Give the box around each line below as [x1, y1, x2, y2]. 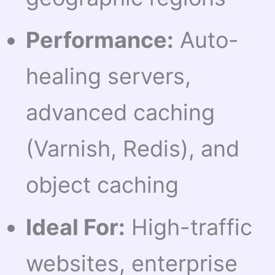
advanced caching [26, 99, 215, 126]
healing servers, [26, 63, 192, 90]
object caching [26, 171, 179, 199]
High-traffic [125, 214, 253, 241]
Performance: [26, 26, 174, 54]
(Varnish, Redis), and [26, 135, 240, 163]
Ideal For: [26, 214, 126, 241]
